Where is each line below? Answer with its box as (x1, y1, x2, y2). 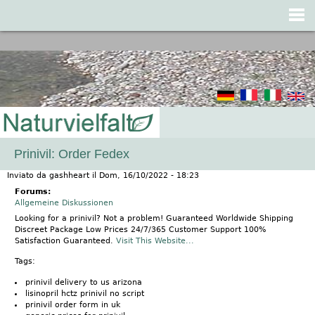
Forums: (15, 186, 53, 196)
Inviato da (7, 171, 49, 180)
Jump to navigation (105, 30, 210, 44)
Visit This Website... (116, 236, 194, 246)
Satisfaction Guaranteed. (15, 236, 116, 246)
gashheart (49, 171, 89, 180)
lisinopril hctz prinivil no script (25, 288, 144, 298)
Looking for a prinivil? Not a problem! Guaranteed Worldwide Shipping (15, 214, 293, 224)
